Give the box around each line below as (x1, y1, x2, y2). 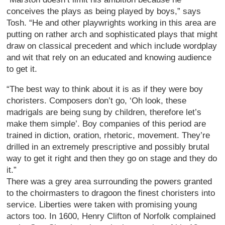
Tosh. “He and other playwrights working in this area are (7, 18, 216, 28)
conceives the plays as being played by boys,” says (7, 6, 201, 16)
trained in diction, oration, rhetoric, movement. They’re (7, 130, 210, 140)
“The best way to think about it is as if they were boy (7, 84, 203, 94)
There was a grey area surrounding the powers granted (7, 176, 212, 186)
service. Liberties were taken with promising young (7, 199, 197, 209)
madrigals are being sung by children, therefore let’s (7, 107, 202, 117)
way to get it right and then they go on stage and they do (7, 153, 217, 163)
